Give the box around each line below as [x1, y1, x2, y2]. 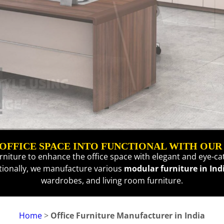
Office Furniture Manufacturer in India [50, 210, 205, 221]
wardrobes [41, 175, 82, 186]
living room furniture [102, 175, 181, 186]
